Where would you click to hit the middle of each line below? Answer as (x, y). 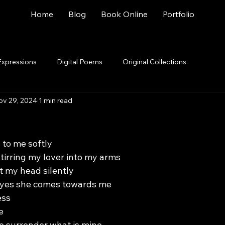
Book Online (124, 14)
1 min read (55, 100)
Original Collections (154, 62)
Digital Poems (80, 62)
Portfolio (179, 14)
